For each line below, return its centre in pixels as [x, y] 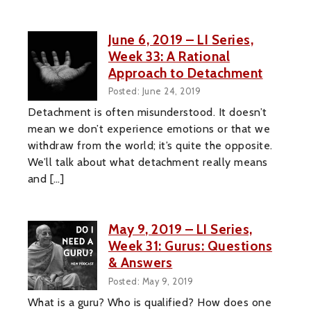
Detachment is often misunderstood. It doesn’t [148, 112]
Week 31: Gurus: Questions [190, 246]
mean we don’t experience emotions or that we [149, 129]
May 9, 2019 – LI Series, [180, 229]
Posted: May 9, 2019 [151, 282]
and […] [46, 179]
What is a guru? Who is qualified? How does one [150, 303]
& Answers [141, 263]
